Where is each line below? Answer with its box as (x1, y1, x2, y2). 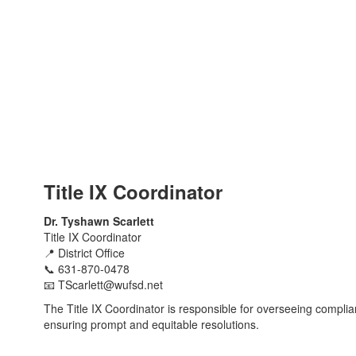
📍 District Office (44, 245, 125, 261)
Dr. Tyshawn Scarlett (44, 213, 154, 229)
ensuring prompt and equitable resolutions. (44, 316, 259, 332)
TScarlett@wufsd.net (58, 277, 163, 292)
